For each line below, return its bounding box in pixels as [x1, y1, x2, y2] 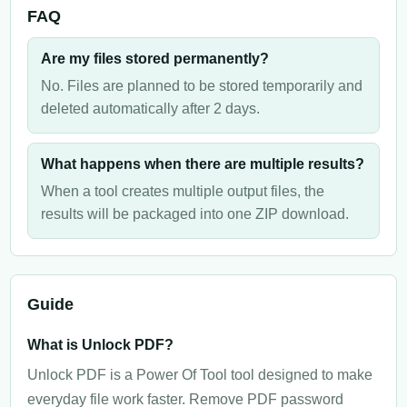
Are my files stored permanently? [41, 50, 269, 66]
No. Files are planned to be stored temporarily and [41, 77, 362, 94]
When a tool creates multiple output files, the [41, 183, 324, 199]
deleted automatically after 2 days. [41, 100, 260, 116]
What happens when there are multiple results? [41, 155, 364, 172]
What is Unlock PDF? [27, 336, 174, 352]
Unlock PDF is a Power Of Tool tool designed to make [27, 366, 372, 382]
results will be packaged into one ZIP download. [41, 205, 349, 222]
